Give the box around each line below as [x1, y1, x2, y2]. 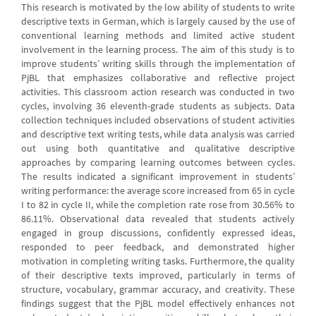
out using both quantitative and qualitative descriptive [21, 142, 295, 154]
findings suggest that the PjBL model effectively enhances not [21, 297, 295, 310]
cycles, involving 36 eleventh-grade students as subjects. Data [21, 99, 295, 112]
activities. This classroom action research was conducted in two [21, 85, 295, 98]
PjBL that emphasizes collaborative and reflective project [21, 71, 295, 84]
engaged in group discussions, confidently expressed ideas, [21, 226, 295, 239]
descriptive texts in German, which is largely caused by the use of [21, 15, 295, 28]
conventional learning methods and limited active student [21, 29, 295, 42]
